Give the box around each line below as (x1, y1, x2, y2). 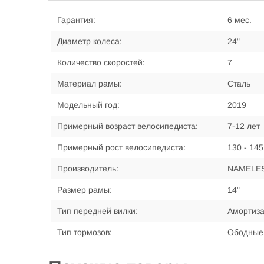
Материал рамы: (57, 79, 122, 88)
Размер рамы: (57, 185, 112, 194)
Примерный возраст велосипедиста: (57, 121, 198, 131)
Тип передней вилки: (57, 206, 138, 216)
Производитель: (57, 164, 118, 173)
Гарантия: (57, 15, 95, 25)
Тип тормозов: (57, 227, 112, 237)
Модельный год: (57, 100, 120, 110)
